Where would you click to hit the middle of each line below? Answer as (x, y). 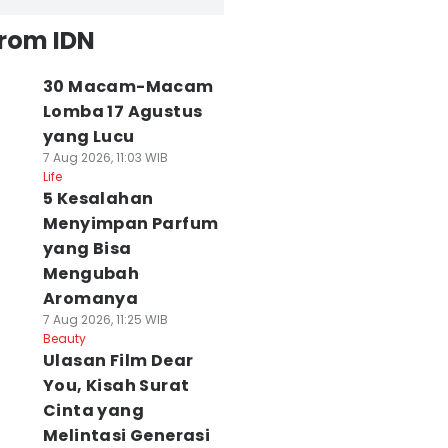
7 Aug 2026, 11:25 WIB (105, 319)
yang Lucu (88, 136)
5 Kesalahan (98, 198)
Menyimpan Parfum (130, 223)
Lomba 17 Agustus (122, 111)
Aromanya (90, 298)
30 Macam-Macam (128, 86)
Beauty (64, 338)
